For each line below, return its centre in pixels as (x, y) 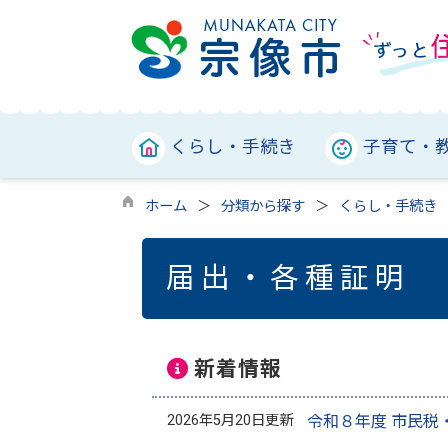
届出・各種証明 (288, 278)
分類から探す (263, 206)
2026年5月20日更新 (230, 420)
